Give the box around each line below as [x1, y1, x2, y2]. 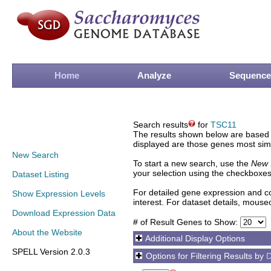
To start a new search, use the [133, 158, 251, 168]
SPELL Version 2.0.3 [12, 247, 90, 256]
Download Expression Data [12, 208, 116, 218]
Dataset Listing [12, 169, 69, 179]
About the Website [12, 227, 82, 237]
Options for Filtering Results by [143, 251, 266, 261]
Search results [133, 120, 188, 129]
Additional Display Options [143, 233, 245, 243]
